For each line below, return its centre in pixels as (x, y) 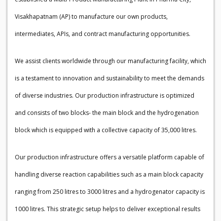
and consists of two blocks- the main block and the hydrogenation (107, 113)
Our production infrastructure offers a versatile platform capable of (110, 157)
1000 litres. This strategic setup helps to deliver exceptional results (108, 209)
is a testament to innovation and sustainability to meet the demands (110, 78)
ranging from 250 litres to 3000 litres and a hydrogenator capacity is (110, 192)
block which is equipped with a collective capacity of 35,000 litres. (107, 130)
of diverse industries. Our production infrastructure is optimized (105, 95)
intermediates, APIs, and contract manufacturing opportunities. (103, 34)
